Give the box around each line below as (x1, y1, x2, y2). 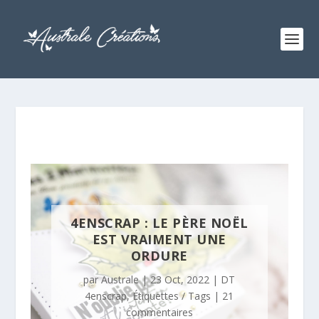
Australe (101, 273, 140, 287)
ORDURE (130, 247, 188, 265)
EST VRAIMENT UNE (92, 231, 226, 249)
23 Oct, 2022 (150, 273, 210, 287)
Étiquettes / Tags (132, 289, 211, 303)
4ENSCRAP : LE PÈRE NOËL (70, 214, 249, 232)
